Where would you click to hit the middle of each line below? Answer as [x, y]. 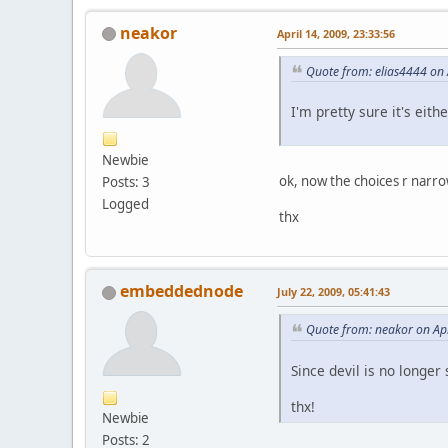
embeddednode [181, 291]
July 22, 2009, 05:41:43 [333, 292]
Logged [125, 203]
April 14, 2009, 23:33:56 [336, 33]
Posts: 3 [126, 181]
